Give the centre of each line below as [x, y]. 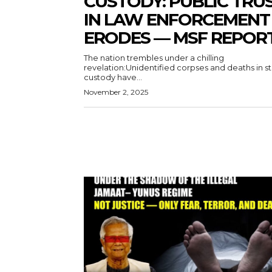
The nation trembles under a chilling [154, 58]
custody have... [113, 77]
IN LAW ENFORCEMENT [177, 20]
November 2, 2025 [116, 92]
